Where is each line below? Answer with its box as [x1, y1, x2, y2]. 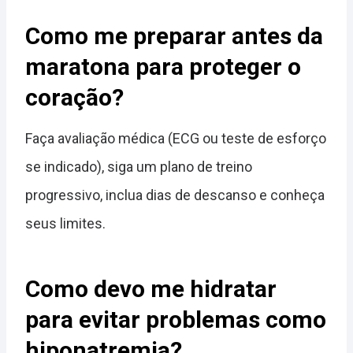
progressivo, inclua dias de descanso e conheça [25, 187, 325, 203]
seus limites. [25, 215, 106, 232]
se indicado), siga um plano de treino [25, 158, 252, 175]
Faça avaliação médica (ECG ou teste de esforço [25, 130, 326, 147]
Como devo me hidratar [25, 275, 277, 303]
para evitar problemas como [25, 306, 326, 333]
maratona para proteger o [25, 53, 301, 80]
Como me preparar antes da [25, 22, 323, 50]
